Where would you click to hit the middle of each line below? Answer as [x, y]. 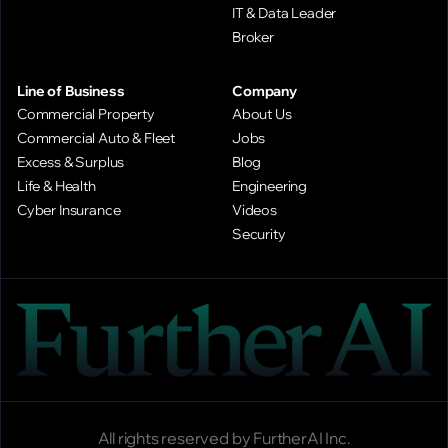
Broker [253, 36]
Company [265, 90]
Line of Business [71, 90]
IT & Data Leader [284, 12]
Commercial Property [86, 113]
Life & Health [56, 185]
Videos [254, 209]
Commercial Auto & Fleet [96, 137]
